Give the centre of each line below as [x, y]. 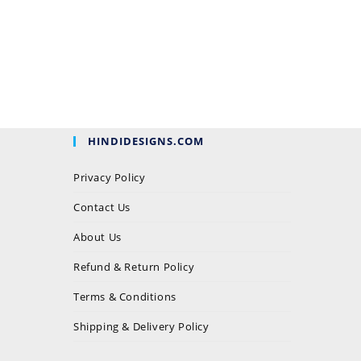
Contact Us [102, 207]
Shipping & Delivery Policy [141, 326]
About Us [98, 237]
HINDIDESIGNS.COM [146, 141]
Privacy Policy [111, 177]
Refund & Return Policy [134, 266]
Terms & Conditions [125, 296]
